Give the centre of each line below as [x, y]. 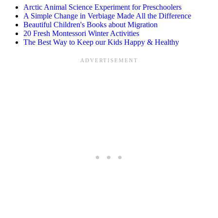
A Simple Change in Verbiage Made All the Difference [107, 16]
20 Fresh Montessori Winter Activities [81, 34]
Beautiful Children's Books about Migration [91, 25]
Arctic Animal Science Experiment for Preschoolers [102, 7]
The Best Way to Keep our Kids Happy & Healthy [101, 42]
